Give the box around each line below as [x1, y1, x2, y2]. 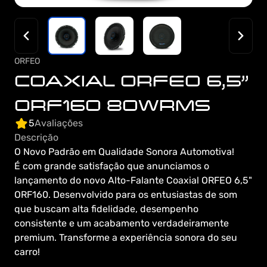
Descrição [14, 132, 58, 143]
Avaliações [35, 117, 83, 129]
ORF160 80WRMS [14, 93, 210, 115]
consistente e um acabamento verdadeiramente [14, 218, 229, 229]
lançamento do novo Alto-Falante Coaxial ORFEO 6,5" [14, 175, 252, 186]
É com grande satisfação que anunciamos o [14, 160, 209, 172]
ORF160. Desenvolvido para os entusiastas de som [14, 189, 237, 200]
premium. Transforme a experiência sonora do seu [14, 232, 237, 243]
